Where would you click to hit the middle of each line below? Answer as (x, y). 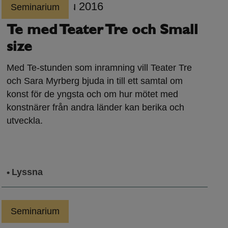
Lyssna (27, 172)
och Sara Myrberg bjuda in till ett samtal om (95, 81)
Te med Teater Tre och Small (103, 31)
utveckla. (25, 121)
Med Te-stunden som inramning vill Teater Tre (99, 68)
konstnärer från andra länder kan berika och (96, 108)
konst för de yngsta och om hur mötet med (93, 94)
